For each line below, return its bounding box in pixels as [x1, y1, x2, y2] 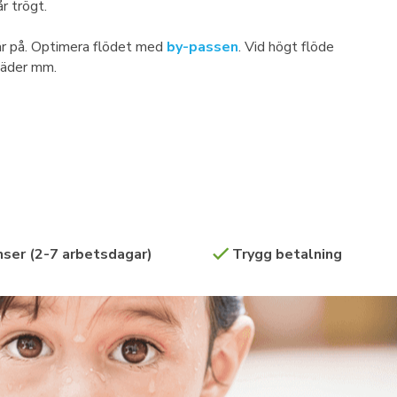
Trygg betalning [229, 245, 342, 264]
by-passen [167, 37, 238, 57]
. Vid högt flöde [238, 37, 334, 57]
